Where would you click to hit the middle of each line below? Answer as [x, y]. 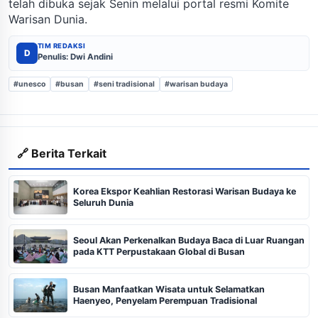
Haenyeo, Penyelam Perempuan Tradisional [165, 300]
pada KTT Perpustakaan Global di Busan [159, 251]
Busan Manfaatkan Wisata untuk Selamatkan [169, 289]
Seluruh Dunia [103, 202]
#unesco [29, 84]
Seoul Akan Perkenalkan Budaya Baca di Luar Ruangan [189, 240]
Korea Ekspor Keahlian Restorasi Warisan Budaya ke [185, 191]
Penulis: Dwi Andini [75, 56]
